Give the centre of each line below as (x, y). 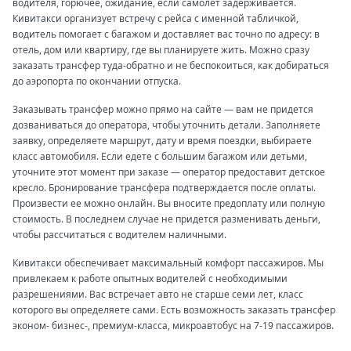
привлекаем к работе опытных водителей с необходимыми (150, 278)
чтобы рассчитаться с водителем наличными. (121, 234)
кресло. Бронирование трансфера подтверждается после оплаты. (164, 187)
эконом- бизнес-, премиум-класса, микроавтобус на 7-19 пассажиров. (174, 325)
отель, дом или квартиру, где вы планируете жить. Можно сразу (161, 49)
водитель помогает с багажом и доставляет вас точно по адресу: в (166, 34)
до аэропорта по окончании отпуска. (98, 81)
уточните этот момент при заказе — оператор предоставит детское (169, 172)
